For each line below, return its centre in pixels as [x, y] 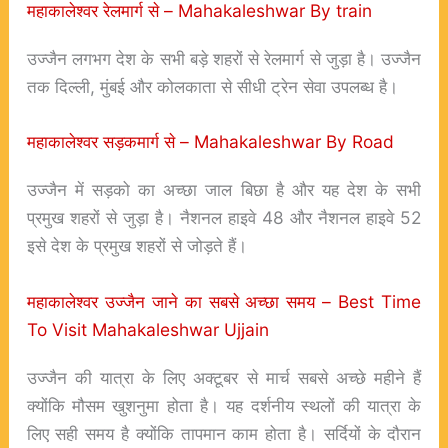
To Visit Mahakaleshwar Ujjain [147, 330]
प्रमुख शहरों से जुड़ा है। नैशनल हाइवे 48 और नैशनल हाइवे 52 [224, 218]
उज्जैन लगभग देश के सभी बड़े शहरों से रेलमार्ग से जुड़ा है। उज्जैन [224, 58]
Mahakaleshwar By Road [293, 142]
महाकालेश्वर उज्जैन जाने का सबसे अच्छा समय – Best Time [224, 302]
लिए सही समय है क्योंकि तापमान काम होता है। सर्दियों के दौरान [224, 434]
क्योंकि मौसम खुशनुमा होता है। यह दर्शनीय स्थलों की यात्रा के [224, 406]
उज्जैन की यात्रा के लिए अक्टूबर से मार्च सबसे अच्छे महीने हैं [224, 378]
